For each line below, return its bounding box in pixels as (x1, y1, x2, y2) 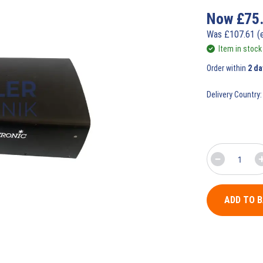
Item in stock (218, 44, 262, 53)
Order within (207, 63, 248, 73)
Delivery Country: (207, 90, 262, 99)
